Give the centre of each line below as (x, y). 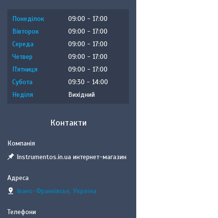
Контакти (68, 123)
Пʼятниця (25, 69)
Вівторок (26, 31)
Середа (23, 44)
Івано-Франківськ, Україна (56, 191)
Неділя (23, 95)
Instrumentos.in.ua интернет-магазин (72, 157)
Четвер (22, 57)
